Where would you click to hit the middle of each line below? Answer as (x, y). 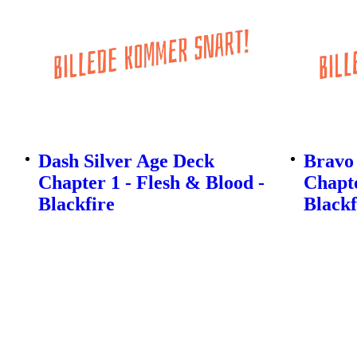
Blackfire (76, 204)
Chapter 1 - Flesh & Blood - (151, 183)
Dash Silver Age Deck (126, 161)
